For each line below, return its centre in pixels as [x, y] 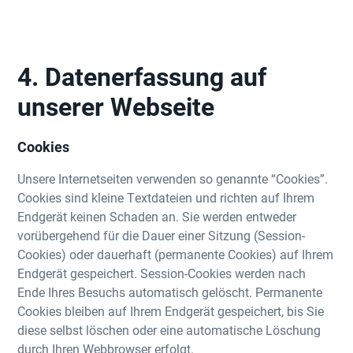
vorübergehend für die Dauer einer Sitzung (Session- [162, 235]
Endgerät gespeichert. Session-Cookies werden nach [162, 273]
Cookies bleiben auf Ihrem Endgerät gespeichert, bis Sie [171, 311]
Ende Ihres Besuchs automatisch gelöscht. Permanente [170, 292]
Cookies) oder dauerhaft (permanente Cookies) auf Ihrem [176, 254]
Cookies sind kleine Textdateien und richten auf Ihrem [166, 197]
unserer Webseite [116, 106]
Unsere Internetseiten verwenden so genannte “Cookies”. [173, 178]
